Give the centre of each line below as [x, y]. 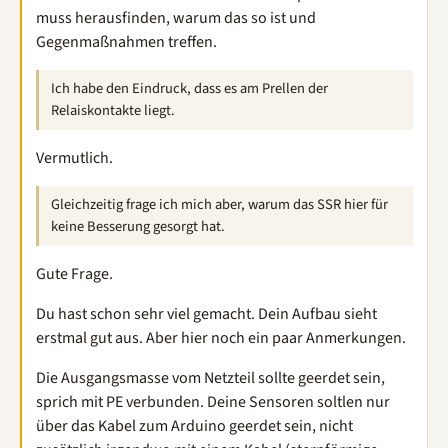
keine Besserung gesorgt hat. [138, 226]
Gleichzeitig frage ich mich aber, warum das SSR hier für [219, 204]
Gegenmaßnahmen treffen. [126, 41]
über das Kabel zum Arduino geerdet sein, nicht [194, 425]
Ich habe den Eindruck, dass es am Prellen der [189, 88]
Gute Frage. [74, 273]
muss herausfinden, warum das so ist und [176, 17]
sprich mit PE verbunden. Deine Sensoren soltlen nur [213, 401]
